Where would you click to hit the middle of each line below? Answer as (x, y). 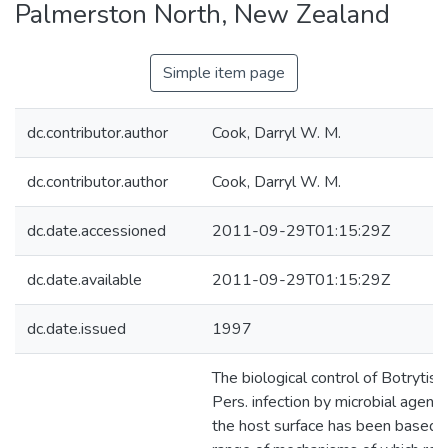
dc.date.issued (76, 329)
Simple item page (224, 73)
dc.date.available (84, 280)
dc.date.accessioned (96, 231)
